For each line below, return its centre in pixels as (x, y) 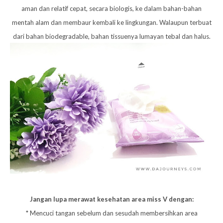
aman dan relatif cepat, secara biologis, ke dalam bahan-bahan (111, 8)
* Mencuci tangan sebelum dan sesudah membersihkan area (111, 213)
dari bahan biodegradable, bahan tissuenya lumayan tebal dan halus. (111, 36)
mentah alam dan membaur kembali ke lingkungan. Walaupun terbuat (111, 22)
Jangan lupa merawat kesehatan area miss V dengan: (111, 199)
